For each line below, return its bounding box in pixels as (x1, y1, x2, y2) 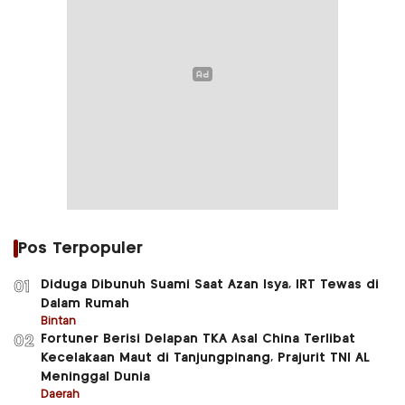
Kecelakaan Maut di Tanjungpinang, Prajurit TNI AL (41, 351, 370, 364)
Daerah (41, 389, 80, 400)
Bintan (41, 316, 76, 326)
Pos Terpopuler (18, 240, 143, 257)
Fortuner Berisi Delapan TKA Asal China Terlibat (41, 332, 355, 345)
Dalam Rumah (41, 297, 129, 310)
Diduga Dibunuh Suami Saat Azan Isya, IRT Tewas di (41, 278, 379, 291)
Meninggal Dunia (41, 370, 150, 383)
